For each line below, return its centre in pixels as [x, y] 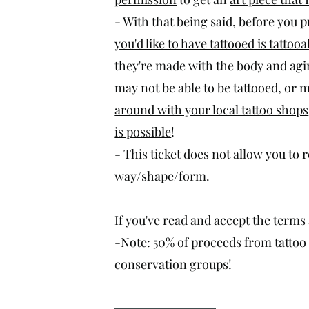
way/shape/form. [162, 176]
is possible [143, 132]
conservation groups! [173, 264]
